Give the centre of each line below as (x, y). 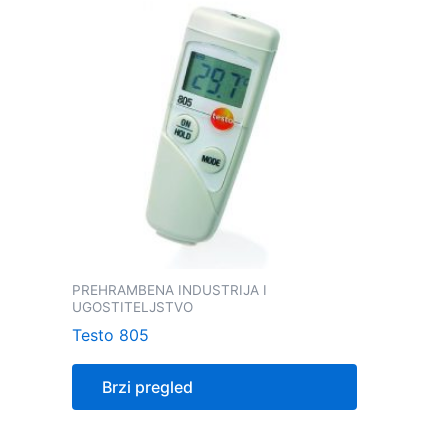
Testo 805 (110, 335)
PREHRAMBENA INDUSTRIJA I (169, 289)
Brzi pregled (147, 387)
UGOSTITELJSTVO (132, 306)
